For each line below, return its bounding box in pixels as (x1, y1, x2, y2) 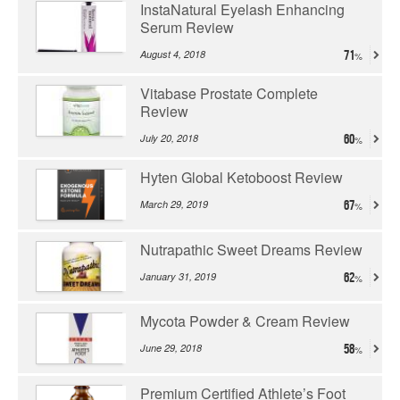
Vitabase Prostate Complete (140, 82, 318, 104)
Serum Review (140, 16, 234, 37)
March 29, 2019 (140, 196, 208, 211)
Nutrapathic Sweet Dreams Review (140, 238, 362, 260)
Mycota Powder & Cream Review (140, 311, 350, 332)
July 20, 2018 (140, 130, 198, 145)
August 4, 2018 (140, 46, 205, 61)
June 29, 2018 (140, 341, 202, 355)
